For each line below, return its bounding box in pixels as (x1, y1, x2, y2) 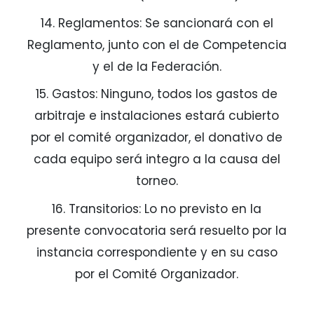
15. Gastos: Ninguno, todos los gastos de (36, 86, 278, 103)
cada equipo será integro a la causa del (33, 151, 280, 168)
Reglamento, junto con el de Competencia (27, 36, 287, 53)
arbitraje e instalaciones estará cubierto (34, 107, 280, 125)
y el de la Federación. (92, 57, 221, 75)
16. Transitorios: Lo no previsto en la (52, 200, 262, 217)
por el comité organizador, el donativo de (31, 129, 283, 146)
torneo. (135, 172, 178, 190)
